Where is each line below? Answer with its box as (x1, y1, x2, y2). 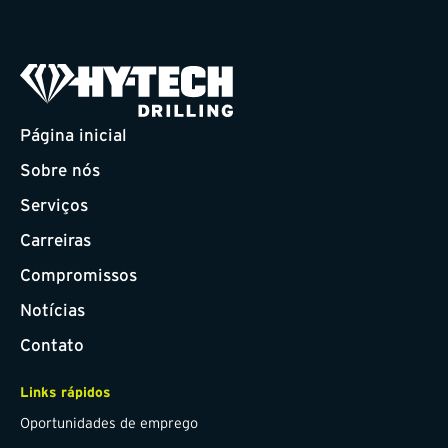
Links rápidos (20, 383, 111, 400)
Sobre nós (20, 159, 100, 179)
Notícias (20, 299, 85, 319)
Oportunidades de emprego (20, 414, 198, 431)
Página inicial (20, 124, 127, 144)
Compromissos (20, 264, 137, 284)
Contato (20, 334, 84, 354)
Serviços (20, 194, 88, 214)
